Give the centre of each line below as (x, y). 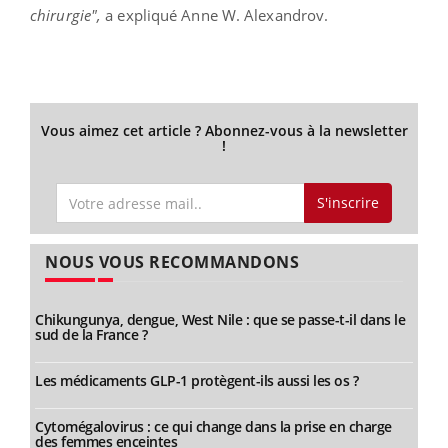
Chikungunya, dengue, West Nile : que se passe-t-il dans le (220, 320)
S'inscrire (347, 203)
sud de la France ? (91, 335)
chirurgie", (66, 14)
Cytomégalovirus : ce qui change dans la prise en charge (213, 427)
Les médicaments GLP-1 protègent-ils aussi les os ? (196, 381)
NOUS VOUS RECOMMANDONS (172, 262)
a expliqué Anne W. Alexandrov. (215, 14)
